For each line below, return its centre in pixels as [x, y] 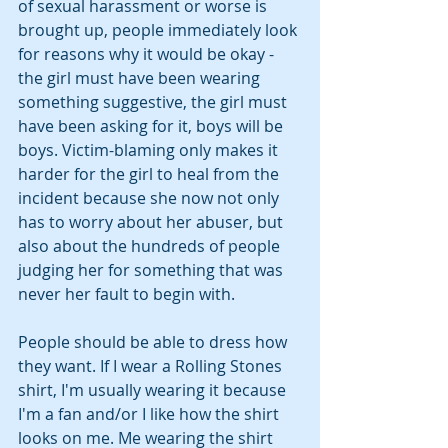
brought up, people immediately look [159, 29]
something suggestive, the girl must [154, 101]
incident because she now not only [150, 197]
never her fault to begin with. [126, 293]
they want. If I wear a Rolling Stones [152, 365]
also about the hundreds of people [151, 245]
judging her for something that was [152, 269]
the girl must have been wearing [141, 77]
